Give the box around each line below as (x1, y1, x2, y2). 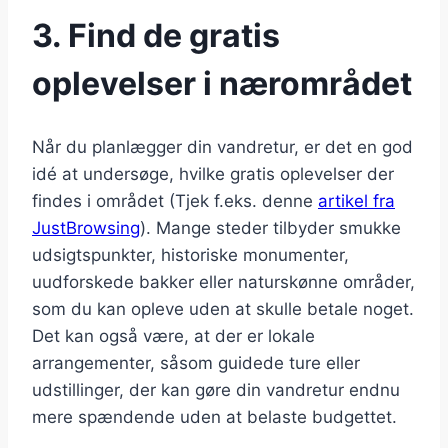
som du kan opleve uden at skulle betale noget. (32, 299, 414, 320)
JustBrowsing (32, 218, 140, 239)
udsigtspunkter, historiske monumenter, (32, 245, 349, 266)
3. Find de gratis (32, 15, 280, 55)
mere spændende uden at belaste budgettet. (32, 407, 397, 428)
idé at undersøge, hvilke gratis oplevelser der (32, 164, 394, 185)
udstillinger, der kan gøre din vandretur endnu (32, 380, 400, 401)
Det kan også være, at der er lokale (32, 326, 315, 347)
